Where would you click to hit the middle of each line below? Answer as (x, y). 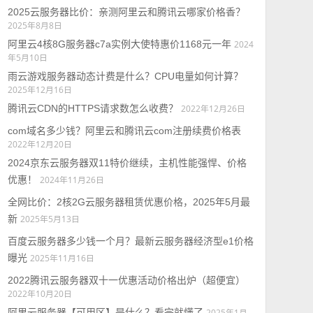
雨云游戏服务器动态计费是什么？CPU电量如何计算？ (125, 76)
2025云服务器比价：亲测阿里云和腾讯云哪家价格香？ (126, 12)
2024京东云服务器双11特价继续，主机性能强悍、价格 (127, 163)
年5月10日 (27, 57)
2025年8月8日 (35, 25)
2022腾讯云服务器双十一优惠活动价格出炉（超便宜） (126, 280)
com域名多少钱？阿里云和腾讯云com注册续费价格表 (124, 131)
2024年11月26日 (72, 180)
